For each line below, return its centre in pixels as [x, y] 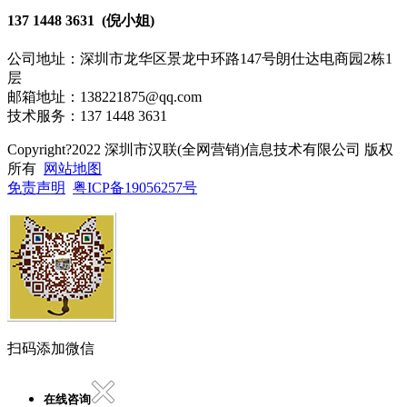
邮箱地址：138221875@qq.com [104, 97]
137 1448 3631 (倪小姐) [81, 20]
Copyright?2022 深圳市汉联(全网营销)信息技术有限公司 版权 [200, 150]
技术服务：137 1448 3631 [87, 116]
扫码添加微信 [51, 349]
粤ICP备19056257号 [135, 188]
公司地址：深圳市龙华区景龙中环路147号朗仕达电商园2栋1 [200, 59]
